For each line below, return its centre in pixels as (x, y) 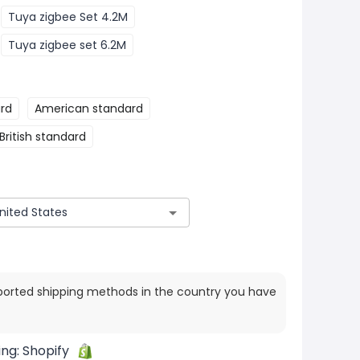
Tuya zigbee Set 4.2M (68, 17)
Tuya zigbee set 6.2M (67, 45)
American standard (89, 108)
